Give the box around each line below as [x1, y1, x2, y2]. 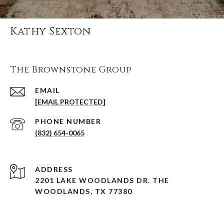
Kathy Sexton [10, 24, 90, 38]
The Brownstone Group [10, 63, 132, 76]
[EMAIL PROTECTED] [35, 97, 105, 106]
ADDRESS [35, 164, 73, 173]
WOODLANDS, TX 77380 [35, 186, 132, 195]
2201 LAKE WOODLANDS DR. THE [35, 175, 169, 184]
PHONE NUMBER [35, 116, 101, 125]
